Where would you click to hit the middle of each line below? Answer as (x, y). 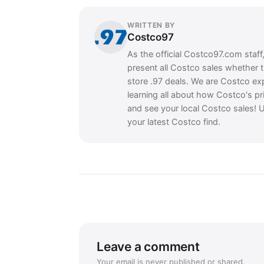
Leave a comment (148, 247)
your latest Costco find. (174, 122)
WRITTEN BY (151, 25)
